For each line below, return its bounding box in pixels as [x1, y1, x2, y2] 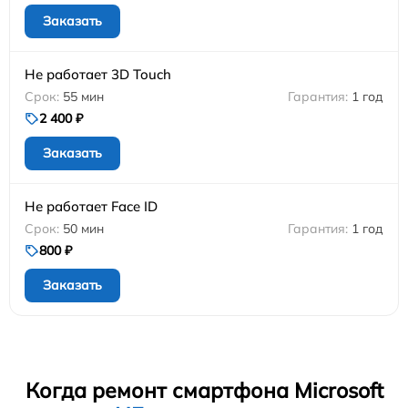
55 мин [63, 87, 104, 105]
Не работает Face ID [25, 197, 158, 215]
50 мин [63, 219, 104, 237]
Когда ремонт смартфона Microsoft [25, 376, 383, 403]
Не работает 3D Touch [25, 65, 171, 83]
